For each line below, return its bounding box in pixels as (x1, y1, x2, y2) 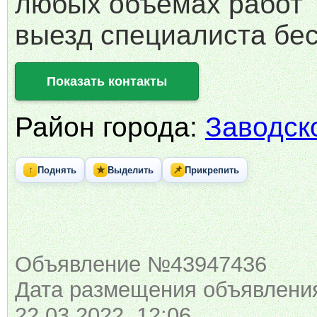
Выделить (108, 164, 154, 175)
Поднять (38, 164, 76, 175)
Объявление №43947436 (15, 252, 267, 277)
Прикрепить (185, 164, 239, 175)
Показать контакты (47, 74, 167, 88)
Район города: (15, 112, 205, 142)
